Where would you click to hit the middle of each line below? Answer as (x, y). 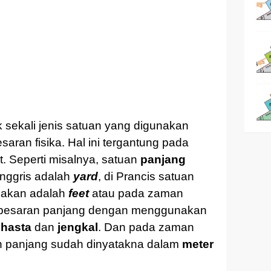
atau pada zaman (136, 193)
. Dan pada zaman (146, 227)
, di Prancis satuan (146, 176)
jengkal (78, 227)
